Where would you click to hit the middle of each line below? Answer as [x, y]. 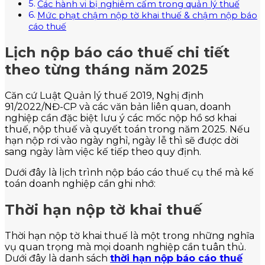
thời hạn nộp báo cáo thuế [176, 258]
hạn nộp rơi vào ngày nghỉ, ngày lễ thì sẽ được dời [122, 140]
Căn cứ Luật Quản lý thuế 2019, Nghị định [104, 96]
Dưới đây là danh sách [57, 258]
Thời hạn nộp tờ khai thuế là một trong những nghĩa [130, 235]
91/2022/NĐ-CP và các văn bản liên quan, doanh [118, 107]
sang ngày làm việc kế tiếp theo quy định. [103, 152]
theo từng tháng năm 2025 [106, 70]
